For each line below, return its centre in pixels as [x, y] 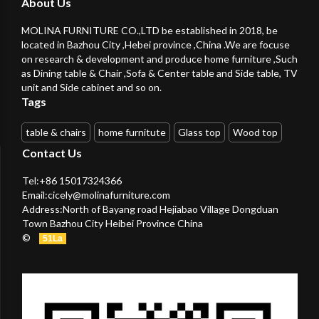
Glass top [199, 132]
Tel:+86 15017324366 [72, 181]
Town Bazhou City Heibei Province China [113, 224]
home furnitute [132, 132]
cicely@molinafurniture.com [109, 195]
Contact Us [52, 153]
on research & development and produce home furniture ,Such [159, 59]
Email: [35, 195]
